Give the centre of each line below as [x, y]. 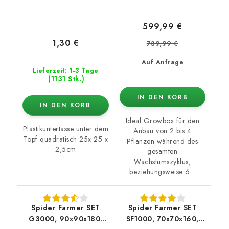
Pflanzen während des [163, 141]
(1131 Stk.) [66, 79]
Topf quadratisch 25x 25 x [65, 139]
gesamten [163, 152]
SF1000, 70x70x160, [162, 219]
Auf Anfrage [162, 63]
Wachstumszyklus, [163, 162]
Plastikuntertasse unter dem [65, 129]
